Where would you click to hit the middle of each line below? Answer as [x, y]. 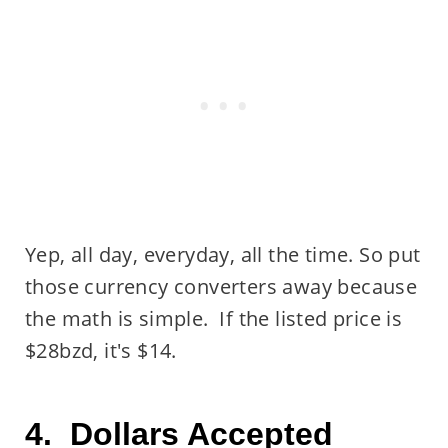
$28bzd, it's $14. [100, 350]
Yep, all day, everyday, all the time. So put [222, 254]
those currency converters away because [221, 286]
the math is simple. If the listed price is [213, 318]
